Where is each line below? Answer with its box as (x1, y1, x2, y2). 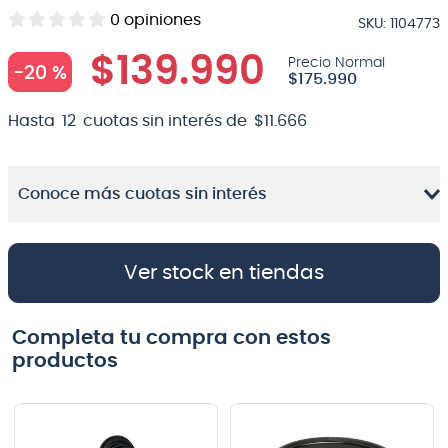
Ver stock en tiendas (124, 263, 324, 283)
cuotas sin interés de (83, 113, 247, 129)
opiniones (124, 12, 201, 28)
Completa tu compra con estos (12, 328, 331, 348)
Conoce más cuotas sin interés (18, 186, 267, 202)
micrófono (60, 21, 122, 39)
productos (12, 351, 118, 371)
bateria (60, 56, 102, 74)
